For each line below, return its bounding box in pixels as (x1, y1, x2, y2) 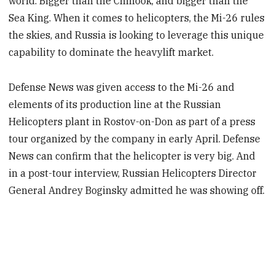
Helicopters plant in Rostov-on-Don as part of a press (9, 115, 256, 128)
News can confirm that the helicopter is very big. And (9, 149, 256, 162)
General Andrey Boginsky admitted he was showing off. (9, 184, 265, 196)
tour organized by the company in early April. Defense (9, 132, 261, 145)
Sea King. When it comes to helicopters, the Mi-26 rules (9, 12, 265, 25)
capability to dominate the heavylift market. (9, 46, 214, 59)
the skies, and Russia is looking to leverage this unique (9, 29, 265, 42)
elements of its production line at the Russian (9, 98, 222, 110)
